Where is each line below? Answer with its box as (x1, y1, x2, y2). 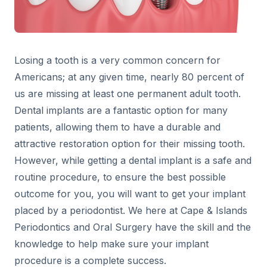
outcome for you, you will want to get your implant (14, 188, 246, 200)
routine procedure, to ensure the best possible (14, 171, 226, 184)
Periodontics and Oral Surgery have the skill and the (14, 221, 251, 234)
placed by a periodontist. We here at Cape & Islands (14, 204, 247, 217)
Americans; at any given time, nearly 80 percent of (14, 71, 244, 83)
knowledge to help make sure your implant (14, 238, 209, 250)
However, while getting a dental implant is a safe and (14, 154, 252, 167)
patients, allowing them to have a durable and (14, 121, 221, 133)
